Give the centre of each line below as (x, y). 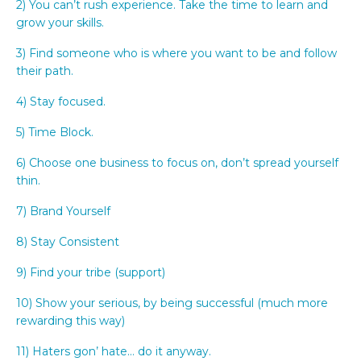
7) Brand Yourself (63, 211)
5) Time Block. (55, 132)
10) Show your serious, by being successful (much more (172, 303)
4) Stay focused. (61, 101)
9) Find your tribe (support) (91, 272)
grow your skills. (60, 22)
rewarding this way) (71, 320)
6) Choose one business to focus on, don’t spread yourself (177, 162)
